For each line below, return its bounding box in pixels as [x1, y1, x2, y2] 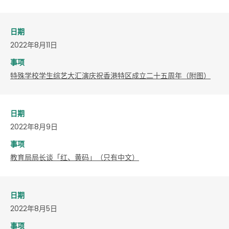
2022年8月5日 [10, 203, 57, 214]
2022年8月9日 [10, 121, 58, 132]
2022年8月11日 [10, 39, 57, 50]
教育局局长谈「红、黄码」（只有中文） [10, 152, 139, 163]
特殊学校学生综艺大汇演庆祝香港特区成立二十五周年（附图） [10, 70, 211, 81]
